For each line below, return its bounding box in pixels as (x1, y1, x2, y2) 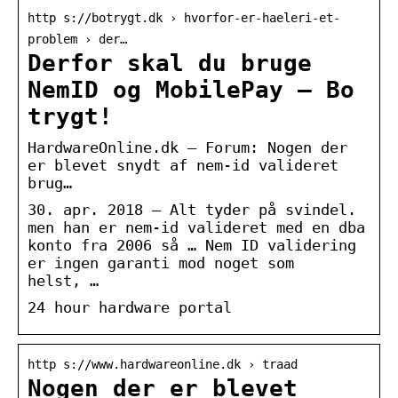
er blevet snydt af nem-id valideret (28, 155, 338, 174)
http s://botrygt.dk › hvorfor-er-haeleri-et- (28, 10, 340, 25)
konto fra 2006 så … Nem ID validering (28, 235, 356, 254)
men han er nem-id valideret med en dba (28, 218, 365, 236)
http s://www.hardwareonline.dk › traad (28, 356, 298, 371)
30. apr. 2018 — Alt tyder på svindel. (28, 200, 356, 219)
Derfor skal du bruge (28, 49, 312, 76)
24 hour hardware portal (28, 298, 232, 316)
